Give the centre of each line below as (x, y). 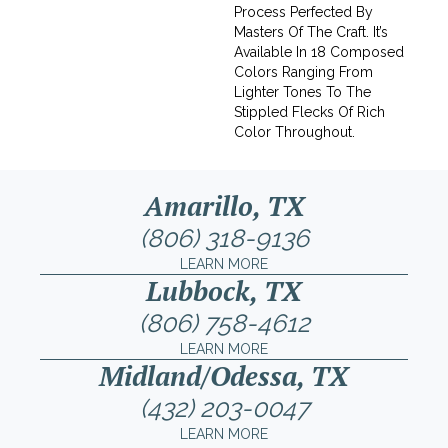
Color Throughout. (294, 131)
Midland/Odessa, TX (224, 375)
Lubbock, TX (224, 290)
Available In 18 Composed (319, 51)
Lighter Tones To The (302, 91)
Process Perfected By (303, 11)
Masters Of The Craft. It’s (311, 31)
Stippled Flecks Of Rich (309, 111)
